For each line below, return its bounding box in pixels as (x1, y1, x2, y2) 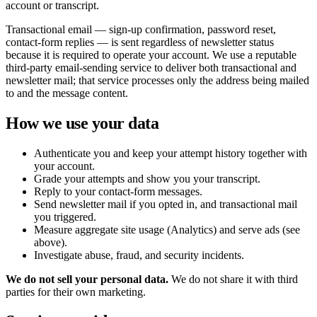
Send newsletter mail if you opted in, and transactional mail (34, 197, 297, 210)
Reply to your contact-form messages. (34, 185, 202, 197)
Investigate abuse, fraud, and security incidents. (34, 248, 244, 261)
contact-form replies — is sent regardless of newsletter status (6, 35, 274, 48)
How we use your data (6, 113, 159, 132)
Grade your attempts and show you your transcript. (34, 172, 260, 185)
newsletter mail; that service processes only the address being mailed (6, 74, 309, 86)
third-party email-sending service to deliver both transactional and (6, 61, 296, 74)
